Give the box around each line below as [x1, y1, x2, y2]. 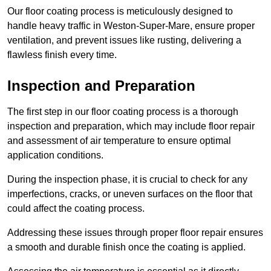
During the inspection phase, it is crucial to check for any [7, 174, 247, 185]
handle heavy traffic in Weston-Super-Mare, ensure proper [7, 21, 255, 31]
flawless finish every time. [7, 50, 117, 60]
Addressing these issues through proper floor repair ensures [7, 227, 263, 238]
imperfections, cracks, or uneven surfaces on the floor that [7, 189, 252, 200]
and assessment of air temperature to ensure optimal [7, 135, 231, 146]
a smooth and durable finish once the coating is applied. [7, 242, 246, 253]
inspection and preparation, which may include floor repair [7, 121, 255, 132]
